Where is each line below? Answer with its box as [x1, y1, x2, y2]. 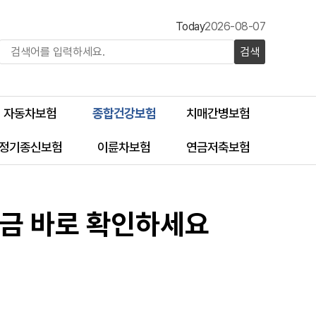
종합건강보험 [92, 105, 156, 121]
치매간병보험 [186, 105, 250, 121]
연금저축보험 [186, 139, 250, 154]
